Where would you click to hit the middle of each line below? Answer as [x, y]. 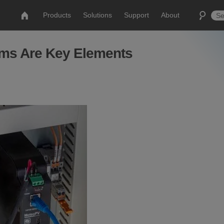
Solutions [98, 15]
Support [137, 15]
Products [57, 15]
